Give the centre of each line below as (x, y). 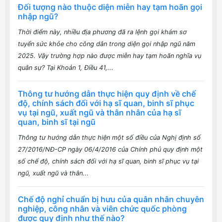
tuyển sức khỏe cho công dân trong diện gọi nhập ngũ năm (107, 44)
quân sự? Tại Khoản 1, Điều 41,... (66, 67)
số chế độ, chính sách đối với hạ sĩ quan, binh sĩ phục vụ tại (108, 161)
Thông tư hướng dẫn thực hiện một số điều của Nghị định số (109, 137)
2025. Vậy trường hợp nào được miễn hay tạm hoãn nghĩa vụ (110, 55)
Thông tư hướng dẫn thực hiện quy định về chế (107, 93)
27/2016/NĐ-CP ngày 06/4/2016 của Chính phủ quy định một (110, 149)
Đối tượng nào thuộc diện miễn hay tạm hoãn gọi (110, 7)
